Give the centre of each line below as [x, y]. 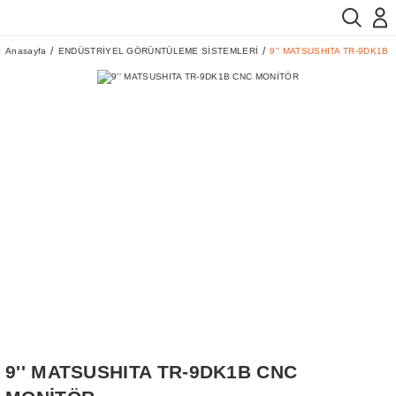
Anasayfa [26, 51]
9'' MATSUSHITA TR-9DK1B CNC [152, 371]
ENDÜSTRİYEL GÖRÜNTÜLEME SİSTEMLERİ [158, 51]
